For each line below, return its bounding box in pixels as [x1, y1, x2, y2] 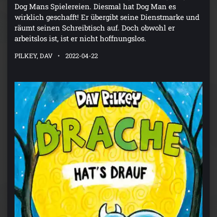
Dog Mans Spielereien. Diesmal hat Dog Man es [15, 1, 176, 12]
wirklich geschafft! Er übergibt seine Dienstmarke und [15, 12, 200, 22]
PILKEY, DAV [15, 51, 53, 61]
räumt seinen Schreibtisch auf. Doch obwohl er [15, 23, 175, 33]
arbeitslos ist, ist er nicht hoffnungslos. [15, 33, 146, 44]
